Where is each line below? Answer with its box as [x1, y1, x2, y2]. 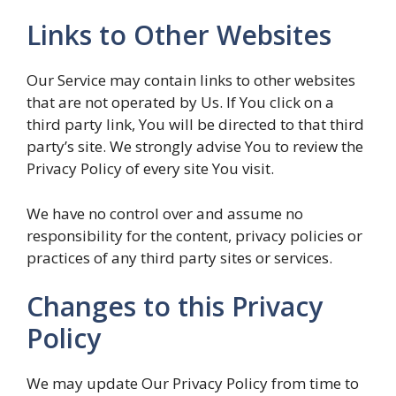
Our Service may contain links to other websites [27, 70, 355, 90]
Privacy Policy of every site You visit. [27, 158, 274, 179]
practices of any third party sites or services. [27, 247, 332, 268]
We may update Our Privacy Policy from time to [27, 373, 359, 393]
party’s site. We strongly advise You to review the [27, 136, 363, 156]
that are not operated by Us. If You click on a [27, 92, 334, 112]
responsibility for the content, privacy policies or [27, 225, 362, 246]
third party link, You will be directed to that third [27, 114, 364, 134]
